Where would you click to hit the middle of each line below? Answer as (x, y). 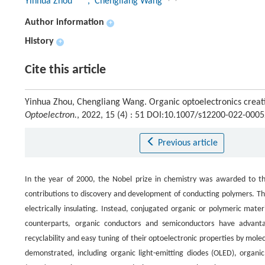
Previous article (188, 143)
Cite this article (65, 70)
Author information (64, 22)
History (39, 41)
